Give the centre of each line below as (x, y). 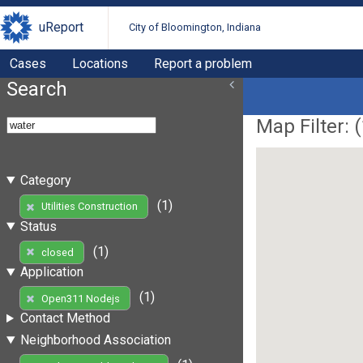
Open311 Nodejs (80, 298)
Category (45, 180)
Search (37, 89)
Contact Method (65, 318)
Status (38, 226)
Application (51, 272)
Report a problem (203, 63)
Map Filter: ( (309, 126)
